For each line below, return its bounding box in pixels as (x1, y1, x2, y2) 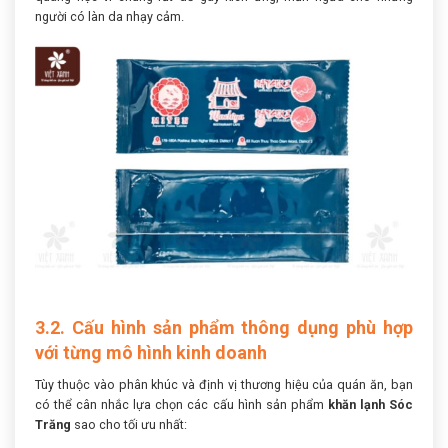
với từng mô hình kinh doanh (35, 342, 267, 363)
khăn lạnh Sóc (327, 397, 414, 412)
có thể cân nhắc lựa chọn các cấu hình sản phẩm (35, 397, 328, 412)
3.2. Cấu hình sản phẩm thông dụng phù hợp (35, 317, 413, 338)
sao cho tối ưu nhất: (71, 417, 187, 432)
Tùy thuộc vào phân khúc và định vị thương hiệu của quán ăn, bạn (35, 377, 413, 392)
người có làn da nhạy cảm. (35, 8, 184, 24)
